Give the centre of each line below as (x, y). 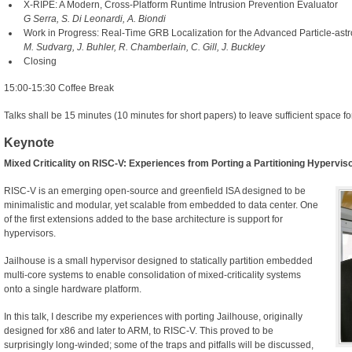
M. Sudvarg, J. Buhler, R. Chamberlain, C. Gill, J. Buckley (144, 48)
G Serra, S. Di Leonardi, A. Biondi (95, 19)
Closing (40, 62)
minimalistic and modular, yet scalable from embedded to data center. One (161, 205)
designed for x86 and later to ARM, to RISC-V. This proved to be (139, 331)
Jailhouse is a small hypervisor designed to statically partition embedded (158, 261)
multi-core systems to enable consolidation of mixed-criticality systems (152, 275)
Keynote (29, 143)
